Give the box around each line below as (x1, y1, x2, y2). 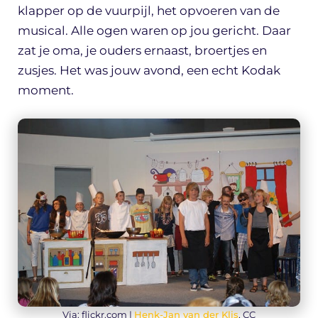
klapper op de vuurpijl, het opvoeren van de (18, 4, 280, 18)
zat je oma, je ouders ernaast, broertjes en (18, 43, 267, 58)
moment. (18, 83, 74, 98)
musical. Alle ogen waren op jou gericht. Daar (18, 23, 291, 38)
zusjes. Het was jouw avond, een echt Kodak (18, 63, 280, 78)
